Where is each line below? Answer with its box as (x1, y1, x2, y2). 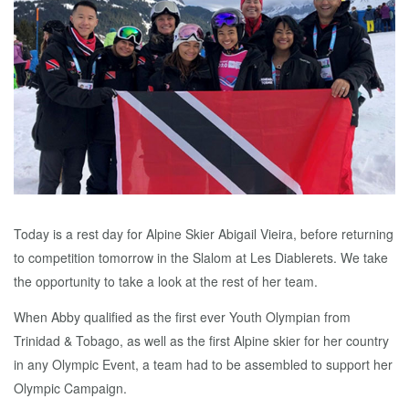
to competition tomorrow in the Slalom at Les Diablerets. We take (14, 248, 388, 267)
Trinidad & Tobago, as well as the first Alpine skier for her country (14, 331, 389, 351)
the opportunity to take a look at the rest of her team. (14, 272, 318, 291)
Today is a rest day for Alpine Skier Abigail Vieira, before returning (14, 225, 393, 244)
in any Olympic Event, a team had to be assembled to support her (14, 355, 393, 374)
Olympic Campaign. (14, 379, 127, 398)
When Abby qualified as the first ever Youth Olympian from (14, 308, 351, 327)
